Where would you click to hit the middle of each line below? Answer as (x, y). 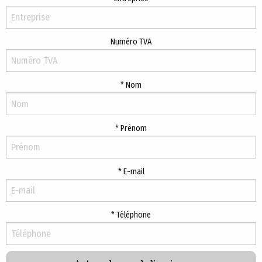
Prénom (134, 128)
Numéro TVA (131, 42)
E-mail (134, 171)
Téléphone (134, 215)
